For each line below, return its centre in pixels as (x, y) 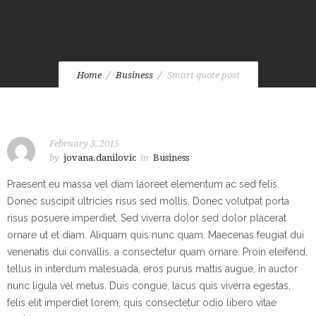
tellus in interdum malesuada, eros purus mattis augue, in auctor (152, 269)
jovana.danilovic (100, 158)
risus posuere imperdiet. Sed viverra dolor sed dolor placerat (147, 218)
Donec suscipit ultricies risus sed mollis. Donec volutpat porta (148, 201)
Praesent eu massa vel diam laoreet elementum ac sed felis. (143, 184)
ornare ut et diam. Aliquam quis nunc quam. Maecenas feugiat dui (156, 235)
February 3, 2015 (84, 144)
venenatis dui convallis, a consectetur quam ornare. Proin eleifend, (157, 252)
